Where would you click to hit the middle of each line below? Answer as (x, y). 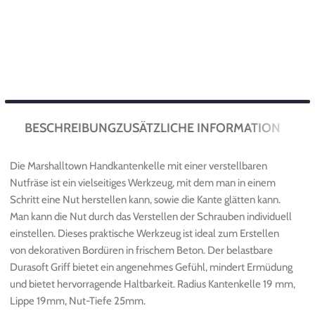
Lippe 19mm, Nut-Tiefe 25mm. (78, 301)
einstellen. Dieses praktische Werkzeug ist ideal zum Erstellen (144, 233)
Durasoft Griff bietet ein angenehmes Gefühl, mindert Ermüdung (151, 267)
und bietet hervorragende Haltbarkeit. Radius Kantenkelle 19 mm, (153, 284)
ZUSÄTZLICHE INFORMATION (199, 128)
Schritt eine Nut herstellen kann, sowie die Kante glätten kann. (145, 199)
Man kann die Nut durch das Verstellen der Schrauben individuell (151, 216)
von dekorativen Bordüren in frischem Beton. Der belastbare (141, 250)
